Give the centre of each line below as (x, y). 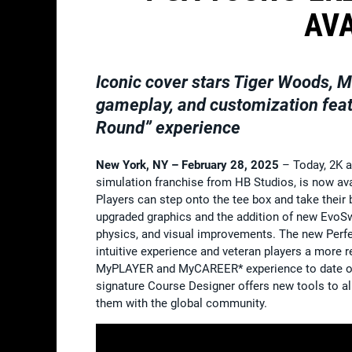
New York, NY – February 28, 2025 (189, 165)
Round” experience (168, 127)
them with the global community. (181, 303)
